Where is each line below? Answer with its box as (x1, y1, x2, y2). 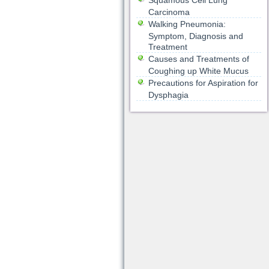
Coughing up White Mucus (148, 66, 249, 76)
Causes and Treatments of (148, 54, 249, 64)
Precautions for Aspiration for (148, 78, 258, 88)
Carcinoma (148, 7, 190, 17)
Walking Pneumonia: (148, 19, 226, 29)
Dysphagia (148, 90, 189, 100)
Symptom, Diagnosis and (148, 31, 243, 41)
